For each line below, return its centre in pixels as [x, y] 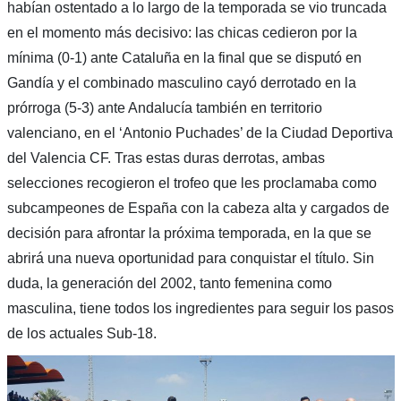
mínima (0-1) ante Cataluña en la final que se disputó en [184, 57]
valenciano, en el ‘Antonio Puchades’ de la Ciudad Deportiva [200, 132]
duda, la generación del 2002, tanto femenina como [169, 283]
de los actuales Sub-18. [81, 333]
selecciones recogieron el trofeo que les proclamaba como [192, 183]
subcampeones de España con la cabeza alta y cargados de [198, 208]
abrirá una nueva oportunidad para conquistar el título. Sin [190, 258]
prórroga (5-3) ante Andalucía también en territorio [164, 107]
